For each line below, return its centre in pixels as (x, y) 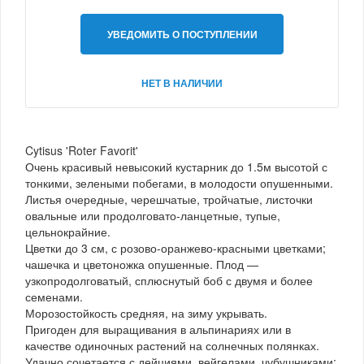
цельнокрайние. (68, 231)
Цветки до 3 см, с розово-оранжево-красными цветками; (175, 247)
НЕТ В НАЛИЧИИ (182, 82)
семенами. (54, 296)
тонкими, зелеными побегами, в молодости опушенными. (179, 182)
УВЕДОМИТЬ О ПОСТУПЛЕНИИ (182, 34)
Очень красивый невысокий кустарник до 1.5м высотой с (176, 166)
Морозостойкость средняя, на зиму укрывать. (146, 312)
